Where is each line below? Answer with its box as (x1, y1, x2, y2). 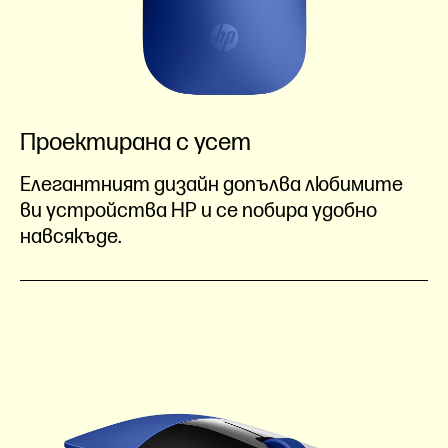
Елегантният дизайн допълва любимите (20, 173, 403, 197)
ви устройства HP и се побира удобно (20, 199, 377, 223)
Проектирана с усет (20, 128, 251, 157)
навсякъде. (20, 225, 122, 249)
